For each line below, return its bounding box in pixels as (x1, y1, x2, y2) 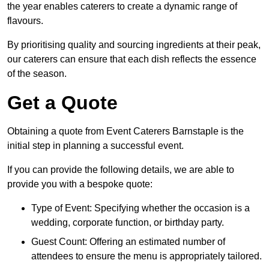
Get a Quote (7, 92, 118, 114)
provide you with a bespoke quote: (7, 179, 153, 190)
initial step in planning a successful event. (7, 141, 184, 151)
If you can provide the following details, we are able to (7, 165, 234, 175)
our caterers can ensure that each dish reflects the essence (7, 54, 256, 65)
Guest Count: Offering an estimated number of (31, 237, 225, 247)
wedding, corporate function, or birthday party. (31, 217, 224, 228)
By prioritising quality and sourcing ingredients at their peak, (7, 40, 261, 50)
